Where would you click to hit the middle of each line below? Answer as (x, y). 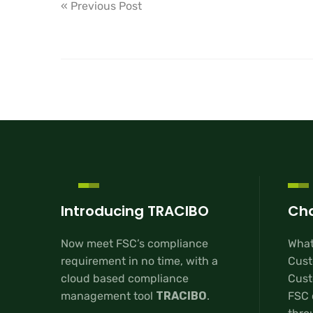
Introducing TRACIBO (135, 211)
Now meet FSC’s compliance (134, 244)
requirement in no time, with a (139, 261)
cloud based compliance (125, 279)
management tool (108, 296)
